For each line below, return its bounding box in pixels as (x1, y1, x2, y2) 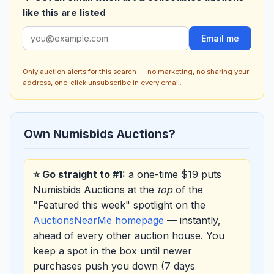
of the (172, 183, 203, 196)
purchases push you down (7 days (33, 259, 195, 272)
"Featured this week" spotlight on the (33, 198, 206, 211)
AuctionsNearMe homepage (33, 213, 164, 226)
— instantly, (164, 213, 221, 226)
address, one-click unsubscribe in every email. (23, 78, 182, 87)
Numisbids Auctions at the (33, 183, 157, 196)
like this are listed (23, 7, 106, 19)
